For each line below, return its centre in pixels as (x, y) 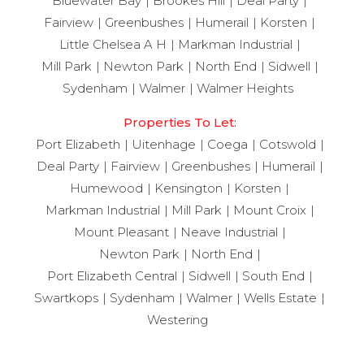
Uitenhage (163, 144)
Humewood (107, 188)
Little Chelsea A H (113, 44)
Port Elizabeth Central (112, 276)
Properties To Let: (180, 122)
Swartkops (67, 298)
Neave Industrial (229, 232)
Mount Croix (269, 210)
